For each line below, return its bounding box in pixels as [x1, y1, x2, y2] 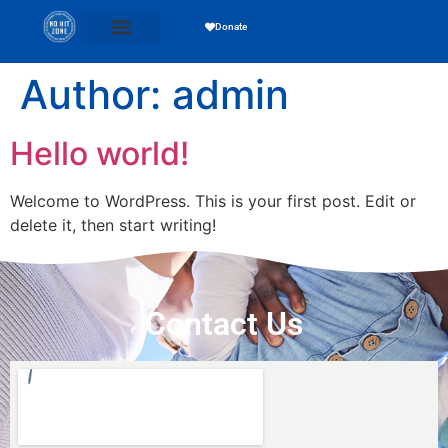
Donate [215, 21, 248, 32]
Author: [20, 70, 172, 119]
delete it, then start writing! [10, 215, 216, 235]
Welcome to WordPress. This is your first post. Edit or [10, 191, 416, 211]
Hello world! [10, 134, 189, 173]
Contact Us [145, 305, 303, 344]
